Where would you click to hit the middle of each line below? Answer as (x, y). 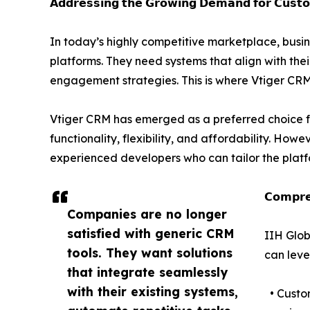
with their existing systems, (153, 291)
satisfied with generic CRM (151, 233)
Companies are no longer (147, 213)
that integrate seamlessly (147, 272)
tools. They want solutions (150, 252)
